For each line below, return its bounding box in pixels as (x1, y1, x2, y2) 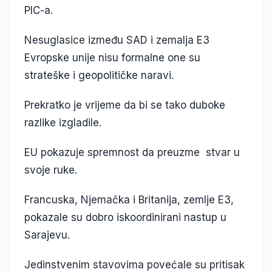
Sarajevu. (24, 229, 70, 242)
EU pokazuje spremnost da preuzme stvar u (24, 146, 240, 159)
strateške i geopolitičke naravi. (24, 69, 177, 82)
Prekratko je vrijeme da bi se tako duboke (24, 99, 225, 112)
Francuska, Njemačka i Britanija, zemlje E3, (24, 194, 234, 206)
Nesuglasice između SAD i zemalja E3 (24, 34, 209, 47)
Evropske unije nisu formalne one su (24, 52, 200, 64)
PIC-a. (24, 4, 53, 17)
